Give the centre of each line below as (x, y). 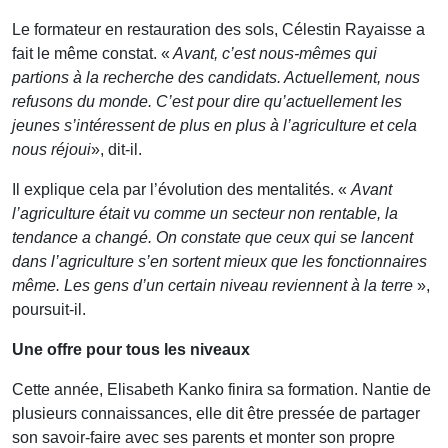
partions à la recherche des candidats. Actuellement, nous (216, 77)
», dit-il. (116, 149)
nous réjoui (51, 149)
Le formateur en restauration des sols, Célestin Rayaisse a (218, 29)
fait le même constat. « (91, 53)
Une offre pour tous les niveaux (131, 349)
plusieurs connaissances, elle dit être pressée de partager (216, 413)
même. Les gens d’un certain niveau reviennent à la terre (212, 285)
